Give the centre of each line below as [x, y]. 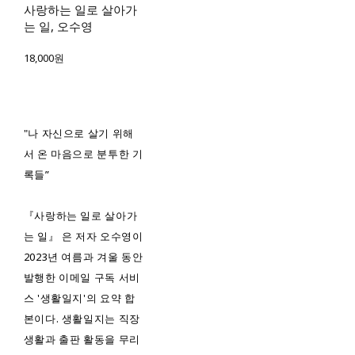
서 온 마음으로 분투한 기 [83, 154]
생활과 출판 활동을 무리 [82, 340]
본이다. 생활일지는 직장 [82, 319]
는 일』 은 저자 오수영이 [83, 237]
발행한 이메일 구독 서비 [82, 278]
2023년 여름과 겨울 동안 [83, 257]
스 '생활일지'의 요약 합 [79, 298]
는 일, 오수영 [58, 27]
